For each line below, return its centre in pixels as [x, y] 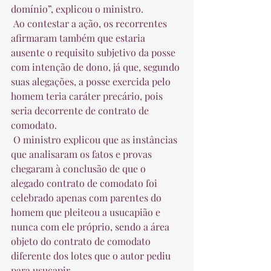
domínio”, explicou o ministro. [80, 9]
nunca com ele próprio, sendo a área [91, 227]
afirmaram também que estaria [79, 38]
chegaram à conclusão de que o [80, 168]
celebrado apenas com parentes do [87, 198]
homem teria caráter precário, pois [88, 96]
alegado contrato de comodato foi [85, 183]
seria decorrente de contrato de [81, 110]
